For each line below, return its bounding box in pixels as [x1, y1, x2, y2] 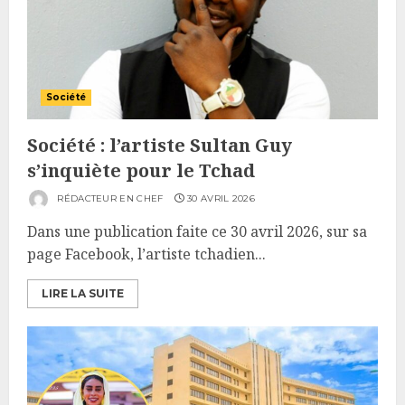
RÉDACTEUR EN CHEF [54, 193, 164, 205]
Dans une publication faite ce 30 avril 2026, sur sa [27, 221, 367, 241]
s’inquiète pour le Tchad [27, 158, 255, 183]
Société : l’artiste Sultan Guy [27, 133, 292, 157]
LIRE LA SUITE [42, 287, 124, 300]
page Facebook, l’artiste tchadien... [27, 244, 266, 264]
